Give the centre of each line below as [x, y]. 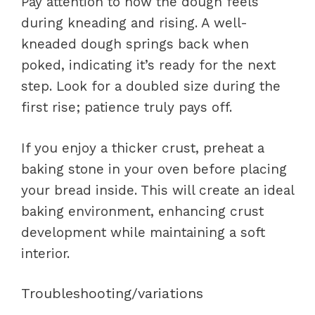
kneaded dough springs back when [135, 44]
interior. [45, 253]
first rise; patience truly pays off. [127, 107]
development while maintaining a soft [143, 232]
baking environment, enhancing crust [142, 211]
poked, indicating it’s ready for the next [148, 65]
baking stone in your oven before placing [154, 169]
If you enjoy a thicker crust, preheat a [143, 148]
